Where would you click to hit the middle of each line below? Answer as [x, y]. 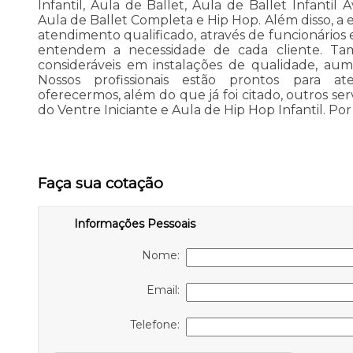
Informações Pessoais [134, 224]
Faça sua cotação [100, 183]
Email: [166, 290]
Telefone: [158, 325]
